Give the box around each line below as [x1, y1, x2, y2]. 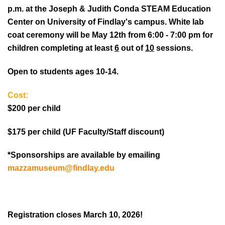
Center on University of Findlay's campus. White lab [8, 18, 204, 27]
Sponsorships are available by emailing [11, 151, 160, 160]
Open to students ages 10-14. [8, 67, 119, 76]
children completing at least [8, 44, 115, 53]
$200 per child [8, 103, 61, 113]
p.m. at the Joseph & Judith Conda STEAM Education [8, 5, 211, 14]
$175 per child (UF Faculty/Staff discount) [8, 127, 164, 136]
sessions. [154, 44, 193, 53]
